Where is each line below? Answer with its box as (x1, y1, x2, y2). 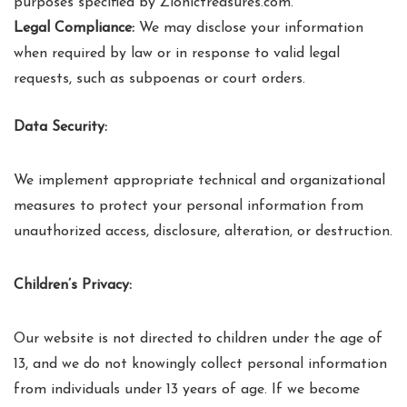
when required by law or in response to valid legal (14, 46, 340, 61)
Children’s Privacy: (14, 278, 132, 293)
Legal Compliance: (14, 21, 134, 35)
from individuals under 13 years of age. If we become (14, 382, 360, 397)
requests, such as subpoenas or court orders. (14, 72, 305, 86)
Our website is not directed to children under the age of (14, 332, 382, 346)
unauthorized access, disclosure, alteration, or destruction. (14, 224, 392, 239)
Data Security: (14, 120, 107, 134)
